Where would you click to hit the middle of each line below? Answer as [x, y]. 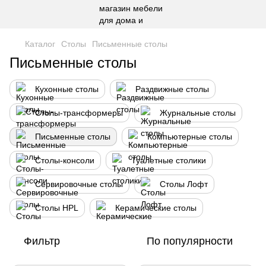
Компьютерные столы [190, 137]
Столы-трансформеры [79, 113]
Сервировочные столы [79, 184]
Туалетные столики [169, 160]
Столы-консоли [65, 160]
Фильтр [42, 241]
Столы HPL [57, 208]
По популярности [190, 241]
